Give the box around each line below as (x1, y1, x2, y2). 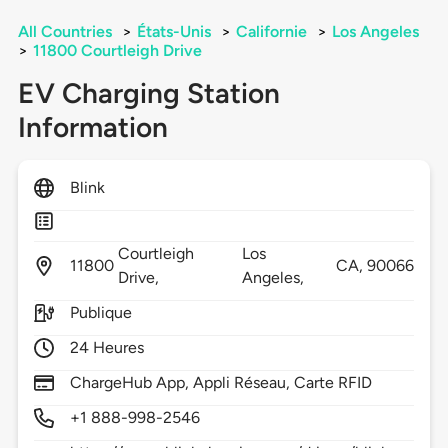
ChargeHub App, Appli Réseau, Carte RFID (69, 373, 373, 393)
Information (17, 110, 168, 145)
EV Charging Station (17, 76, 280, 111)
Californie (235, 22, 307, 42)
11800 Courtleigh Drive (32, 41, 202, 61)
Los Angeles (331, 22, 419, 42)
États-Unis (136, 22, 211, 42)
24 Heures (69, 338, 145, 358)
